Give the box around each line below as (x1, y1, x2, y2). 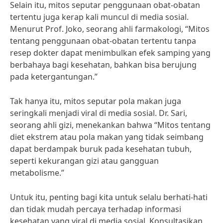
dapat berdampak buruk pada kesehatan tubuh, (10, 143, 192, 154)
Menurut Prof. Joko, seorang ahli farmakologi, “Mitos (10, 23, 210, 34)
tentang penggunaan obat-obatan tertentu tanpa (10, 35, 196, 46)
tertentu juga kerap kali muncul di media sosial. (10, 11, 189, 22)
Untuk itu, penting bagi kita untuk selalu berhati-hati (10, 192, 208, 203)
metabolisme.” (10, 167, 64, 178)
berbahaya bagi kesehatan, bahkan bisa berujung (10, 59, 197, 70)
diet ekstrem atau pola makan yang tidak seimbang (10, 131, 204, 142)
